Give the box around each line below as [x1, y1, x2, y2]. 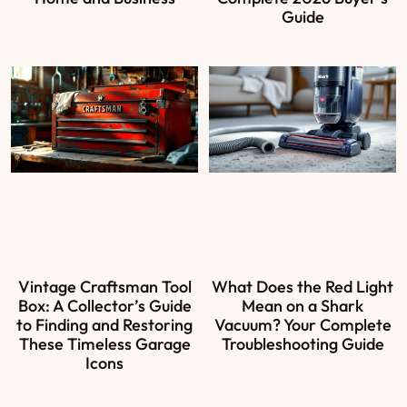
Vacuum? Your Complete [213, 314, 392, 336]
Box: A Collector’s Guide [17, 295, 192, 317]
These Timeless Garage [18, 333, 191, 355]
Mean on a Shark [242, 295, 363, 317]
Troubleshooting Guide [221, 333, 384, 355]
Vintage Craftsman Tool [17, 276, 192, 298]
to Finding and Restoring [16, 314, 193, 336]
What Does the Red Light [212, 276, 393, 298]
